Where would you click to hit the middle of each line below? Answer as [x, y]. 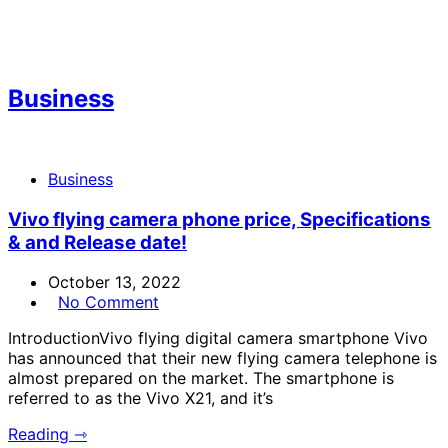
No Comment [108, 302]
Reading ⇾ [47, 434]
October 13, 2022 [114, 282]
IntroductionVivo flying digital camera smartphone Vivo [218, 338]
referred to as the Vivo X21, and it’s [140, 398]
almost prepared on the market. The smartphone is [201, 378]
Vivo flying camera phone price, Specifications [219, 219]
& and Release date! [97, 242]
